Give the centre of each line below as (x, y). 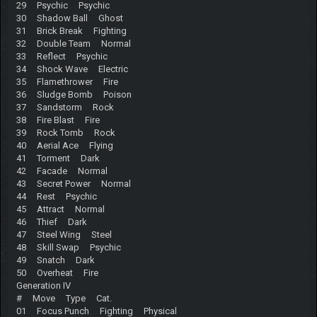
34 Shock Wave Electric (72, 69)
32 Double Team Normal (73, 43)
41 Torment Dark (58, 158)
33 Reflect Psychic (62, 56)
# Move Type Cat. (64, 298)
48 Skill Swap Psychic (68, 247)
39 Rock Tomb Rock (65, 132)
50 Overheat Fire (57, 272)
